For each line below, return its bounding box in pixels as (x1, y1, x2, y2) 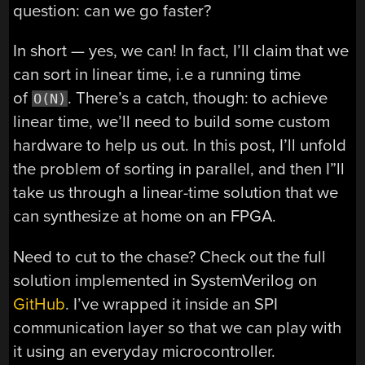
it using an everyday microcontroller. (13, 341, 276, 362)
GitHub (13, 293, 66, 314)
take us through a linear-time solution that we (13, 182, 339, 204)
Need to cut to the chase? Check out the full (13, 246, 327, 267)
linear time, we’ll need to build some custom (13, 112, 331, 133)
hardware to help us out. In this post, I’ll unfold (13, 135, 347, 156)
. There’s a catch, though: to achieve (68, 88, 328, 109)
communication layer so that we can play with (13, 317, 342, 338)
